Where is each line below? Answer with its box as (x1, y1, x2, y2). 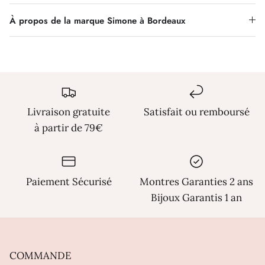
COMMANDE (9, 248, 72, 262)
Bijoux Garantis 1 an (151, 190, 242, 204)
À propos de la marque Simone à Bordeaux (9, 14, 185, 27)
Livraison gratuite (27, 105, 110, 118)
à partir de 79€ (34, 121, 103, 134)
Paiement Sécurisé (25, 174, 112, 188)
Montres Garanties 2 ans (140, 174, 253, 188)
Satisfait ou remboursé (143, 105, 250, 118)
